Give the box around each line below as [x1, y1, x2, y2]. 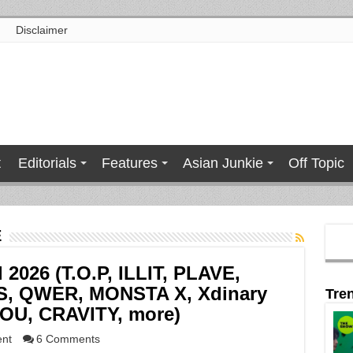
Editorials [17, 155, 76, 171]
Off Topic [288, 155, 344, 171]
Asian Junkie [182, 155, 263, 171]
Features [101, 155, 158, 171]
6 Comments [35, 333, 100, 345]
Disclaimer [15, 24, 68, 36]
